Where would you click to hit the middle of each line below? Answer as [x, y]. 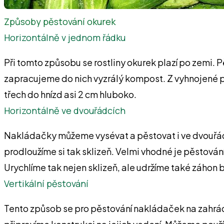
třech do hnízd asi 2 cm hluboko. [70, 94]
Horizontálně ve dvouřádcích [65, 110]
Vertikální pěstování [46, 183]
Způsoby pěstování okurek [60, 21]
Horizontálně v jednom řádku [65, 37]
